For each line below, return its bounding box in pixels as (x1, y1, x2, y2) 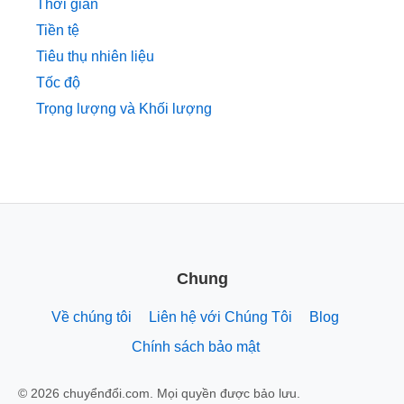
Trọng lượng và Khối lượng (36, 100, 212, 116)
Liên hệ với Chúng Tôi (149, 309, 292, 326)
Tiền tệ (36, 22, 79, 38)
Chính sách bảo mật (131, 339, 260, 355)
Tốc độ (36, 74, 80, 90)
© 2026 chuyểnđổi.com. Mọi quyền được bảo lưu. (18, 386, 300, 401)
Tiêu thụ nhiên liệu (36, 48, 154, 64)
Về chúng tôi (51, 309, 132, 326)
